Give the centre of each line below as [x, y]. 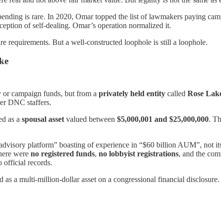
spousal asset [43, 119]
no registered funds [63, 153]
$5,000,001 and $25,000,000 [163, 119]
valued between [91, 119]
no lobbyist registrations [139, 153]
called [176, 93]
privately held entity [132, 93]
